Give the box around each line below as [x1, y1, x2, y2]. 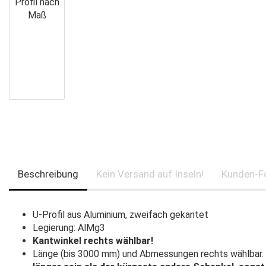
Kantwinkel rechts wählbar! [33, 235, 153, 246]
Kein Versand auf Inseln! [96, 168, 204, 180]
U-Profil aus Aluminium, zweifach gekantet [33, 209, 208, 220]
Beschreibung [18, 168, 78, 180]
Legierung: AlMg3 [33, 222, 105, 233]
